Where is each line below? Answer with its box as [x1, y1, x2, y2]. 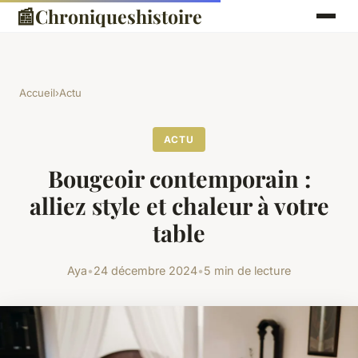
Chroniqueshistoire [35, 3, 202, 29]
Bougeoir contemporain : [47, 163, 311, 194]
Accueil [19, 86, 55, 99]
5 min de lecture [204, 264, 291, 278]
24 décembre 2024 [93, 264, 197, 278]
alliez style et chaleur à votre [29, 190, 329, 221]
